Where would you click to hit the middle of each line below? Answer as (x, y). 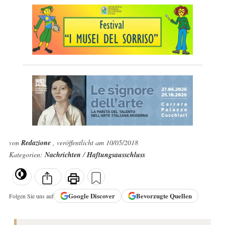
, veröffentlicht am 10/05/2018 (95, 142)
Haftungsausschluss (116, 155)
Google (79, 196)
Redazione (37, 143)
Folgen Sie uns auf (31, 196)
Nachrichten (64, 155)
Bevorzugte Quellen (164, 196)
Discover (102, 196)
